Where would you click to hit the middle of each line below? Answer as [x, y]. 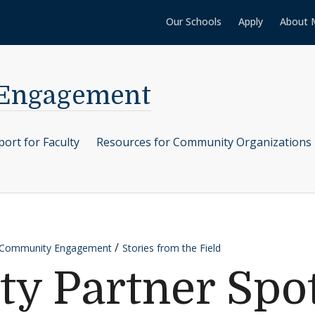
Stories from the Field [172, 248]
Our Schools [194, 21]
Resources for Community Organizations [204, 142]
